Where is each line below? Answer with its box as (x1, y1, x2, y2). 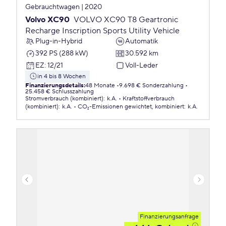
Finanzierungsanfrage (140, 213, 199, 220)
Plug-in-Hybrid (35, 36, 82, 46)
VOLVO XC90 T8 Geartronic (74, 15, 178, 25)
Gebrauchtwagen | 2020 (25, 3, 102, 12)
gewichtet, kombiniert (125, 103, 184, 110)
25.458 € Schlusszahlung (25, 88, 94, 95)
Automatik (125, 36, 158, 46)
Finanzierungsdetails (25, 82, 84, 89)
